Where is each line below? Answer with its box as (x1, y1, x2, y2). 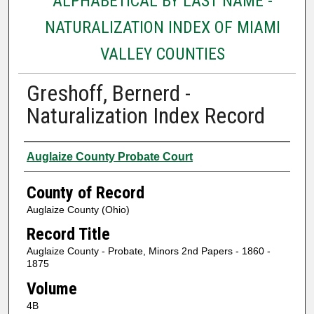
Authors (23, 144, 78, 165)
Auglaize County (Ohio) (26, 203, 130, 215)
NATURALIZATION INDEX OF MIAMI (44, 17, 280, 37)
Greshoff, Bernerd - (26, 79, 191, 107)
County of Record (26, 182, 144, 203)
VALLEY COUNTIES (100, 43, 225, 64)
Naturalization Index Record (26, 102, 265, 129)
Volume (26, 278, 77, 299)
